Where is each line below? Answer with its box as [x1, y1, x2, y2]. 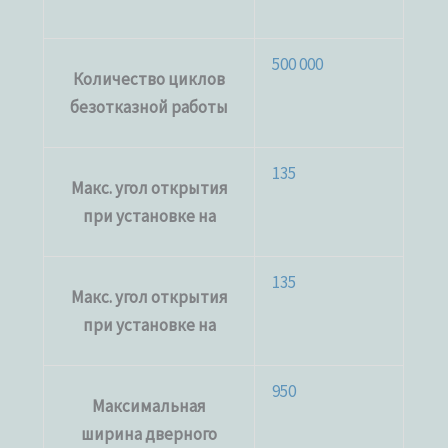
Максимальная [92, 394, 207, 417]
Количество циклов [73, 67, 226, 90]
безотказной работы [70, 95, 229, 118]
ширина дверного [81, 422, 218, 445]
